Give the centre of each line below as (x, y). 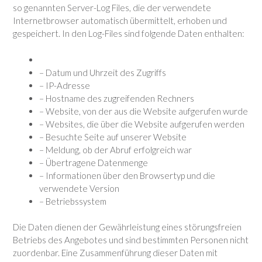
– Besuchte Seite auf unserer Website (113, 137)
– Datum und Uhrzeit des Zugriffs (103, 72)
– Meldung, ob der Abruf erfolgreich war (116, 149)
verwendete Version (79, 188)
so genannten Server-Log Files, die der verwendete (112, 8)
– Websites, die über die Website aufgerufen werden (142, 124)
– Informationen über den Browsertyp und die (127, 175)
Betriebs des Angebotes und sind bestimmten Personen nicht (131, 240)
